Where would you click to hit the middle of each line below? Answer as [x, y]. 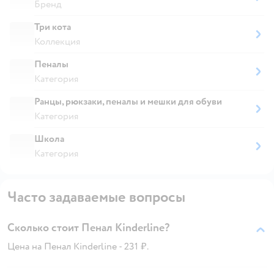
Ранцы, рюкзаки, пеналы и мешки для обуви [128, 101]
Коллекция [57, 41]
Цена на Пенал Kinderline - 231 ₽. [78, 246]
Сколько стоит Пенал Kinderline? [88, 228]
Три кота [53, 27]
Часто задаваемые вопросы [96, 197]
